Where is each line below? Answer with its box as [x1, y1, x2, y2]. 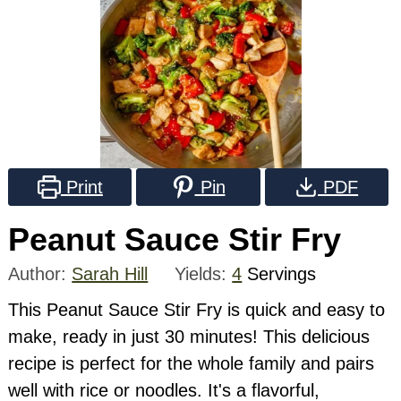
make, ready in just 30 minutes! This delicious [8, 327, 371, 346]
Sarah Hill [72, 264, 149, 284]
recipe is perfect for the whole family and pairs [8, 354, 375, 373]
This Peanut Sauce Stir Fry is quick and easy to [8, 300, 386, 320]
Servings [247, 264, 317, 284]
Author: [8, 264, 73, 284]
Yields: [175, 264, 233, 284]
